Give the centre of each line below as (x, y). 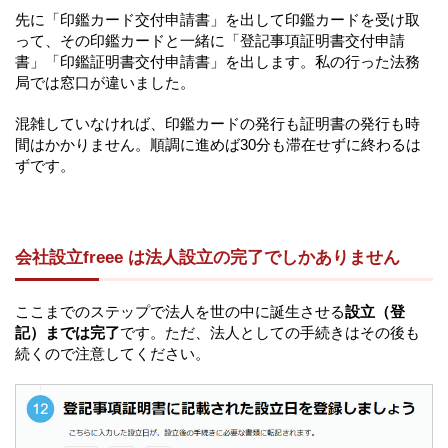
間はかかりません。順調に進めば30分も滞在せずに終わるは (218, 144)
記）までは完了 (67, 332)
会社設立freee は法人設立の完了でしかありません (207, 257)
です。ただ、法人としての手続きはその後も (270, 332)
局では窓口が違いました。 (105, 82)
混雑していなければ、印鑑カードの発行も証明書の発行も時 (217, 123)
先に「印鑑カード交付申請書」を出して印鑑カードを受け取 (217, 19)
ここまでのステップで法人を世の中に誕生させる (180, 311)
